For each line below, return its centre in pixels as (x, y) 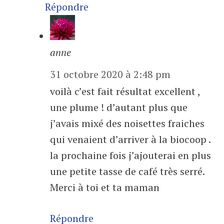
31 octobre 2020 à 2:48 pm (110, 74)
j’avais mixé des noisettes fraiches (127, 123)
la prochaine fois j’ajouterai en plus (130, 155)
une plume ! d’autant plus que (119, 107)
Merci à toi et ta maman (105, 187)
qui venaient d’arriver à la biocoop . (130, 139)
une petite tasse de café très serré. (127, 171)
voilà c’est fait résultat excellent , (125, 91)
